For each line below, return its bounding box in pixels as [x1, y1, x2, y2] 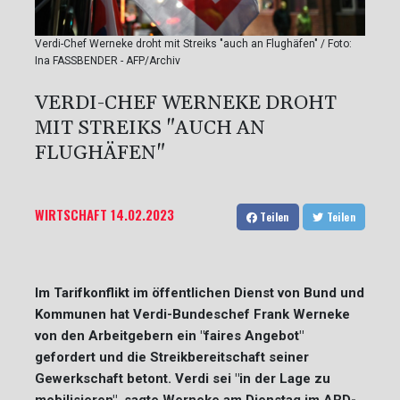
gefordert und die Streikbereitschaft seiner [35, 348, 309, 365]
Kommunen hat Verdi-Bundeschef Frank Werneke [35, 305, 350, 322]
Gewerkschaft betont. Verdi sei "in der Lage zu [35, 370, 330, 387]
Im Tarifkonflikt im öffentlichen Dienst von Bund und [35, 284, 364, 301]
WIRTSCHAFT [35, 204, 107, 224]
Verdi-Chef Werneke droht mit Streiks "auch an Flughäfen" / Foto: [35, 37, 352, 50]
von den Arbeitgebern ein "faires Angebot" [35, 327, 304, 344]
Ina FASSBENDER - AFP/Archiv [35, 54, 180, 67]
